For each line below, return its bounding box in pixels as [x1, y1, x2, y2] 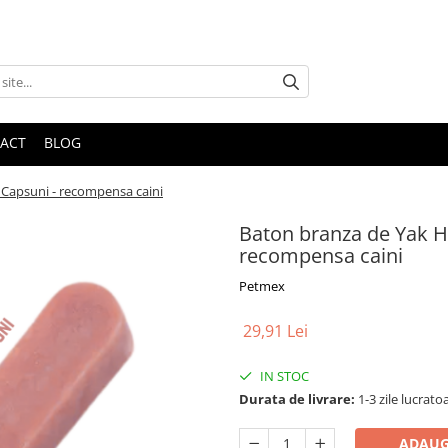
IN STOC [257, 367, 309, 386]
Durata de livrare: [239, 390, 355, 409]
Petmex [239, 277, 285, 296]
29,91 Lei [243, 320, 308, 343]
